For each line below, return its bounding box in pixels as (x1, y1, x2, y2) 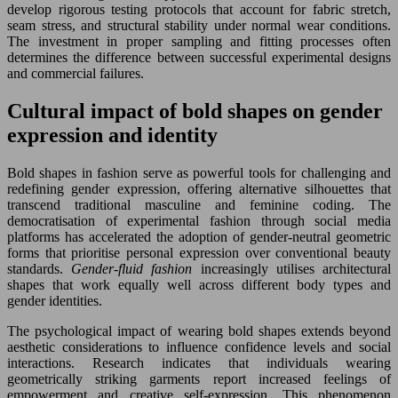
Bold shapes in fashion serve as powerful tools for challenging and (7, 164, 391, 180)
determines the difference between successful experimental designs (7, 49, 391, 65)
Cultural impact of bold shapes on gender (7, 99, 383, 123)
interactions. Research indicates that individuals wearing (7, 354, 391, 370)
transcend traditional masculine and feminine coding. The (7, 196, 391, 212)
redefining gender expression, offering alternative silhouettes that (7, 180, 391, 196)
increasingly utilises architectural (200, 260, 392, 276)
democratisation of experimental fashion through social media (7, 212, 391, 228)
